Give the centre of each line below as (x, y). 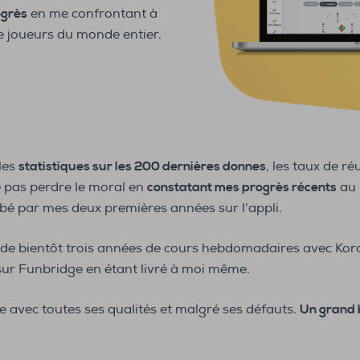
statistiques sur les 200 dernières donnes (142, 167)
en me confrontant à (92, 14)
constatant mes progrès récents (242, 188)
